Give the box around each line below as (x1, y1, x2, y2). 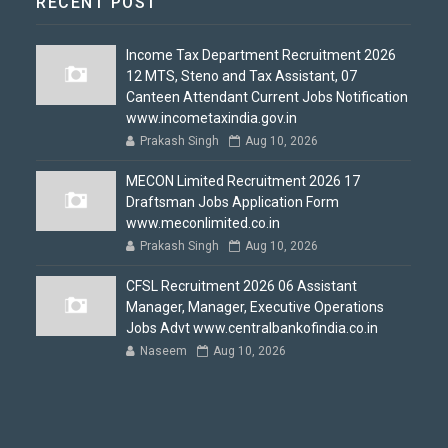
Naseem (140, 344, 188, 358)
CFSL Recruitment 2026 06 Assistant (126, 278, 358, 294)
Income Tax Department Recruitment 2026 (126, 47, 397, 63)
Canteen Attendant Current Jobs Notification (126, 89, 409, 105)
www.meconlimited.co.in (126, 215, 281, 231)
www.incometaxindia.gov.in (126, 110, 298, 126)
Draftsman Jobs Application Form (126, 194, 340, 210)
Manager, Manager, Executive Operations (126, 299, 385, 315)
